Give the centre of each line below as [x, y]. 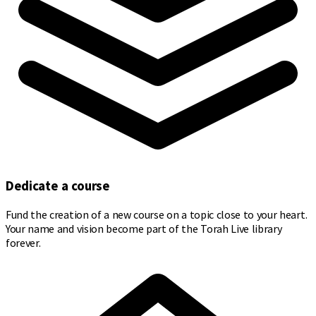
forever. [23, 243]
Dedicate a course [58, 186]
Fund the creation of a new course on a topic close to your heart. [157, 215]
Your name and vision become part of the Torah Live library [144, 229]
